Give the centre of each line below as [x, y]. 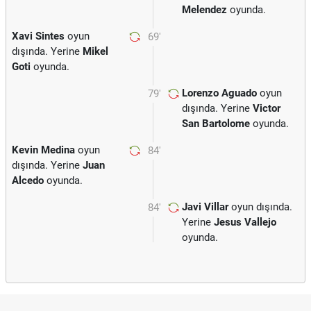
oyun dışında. [260, 207]
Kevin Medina [43, 150]
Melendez [204, 10]
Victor [267, 108]
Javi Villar [205, 207]
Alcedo [28, 180]
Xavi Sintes [38, 36]
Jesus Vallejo [245, 222]
